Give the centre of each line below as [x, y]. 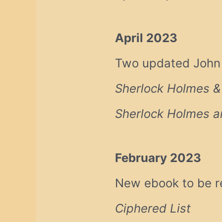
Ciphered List [153, 209]
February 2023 [158, 158]
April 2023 [146, 38]
